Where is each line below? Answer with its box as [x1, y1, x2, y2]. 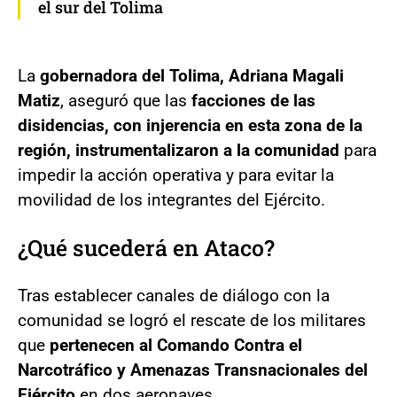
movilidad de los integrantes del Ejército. [18, 189, 325, 210]
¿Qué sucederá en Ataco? [18, 232, 275, 262]
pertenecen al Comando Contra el [50, 334, 302, 355]
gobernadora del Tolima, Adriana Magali [40, 65, 344, 86]
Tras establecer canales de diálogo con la [18, 284, 330, 306]
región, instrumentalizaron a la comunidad [18, 139, 344, 160]
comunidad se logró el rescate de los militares [18, 309, 366, 331]
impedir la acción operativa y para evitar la [18, 164, 334, 185]
